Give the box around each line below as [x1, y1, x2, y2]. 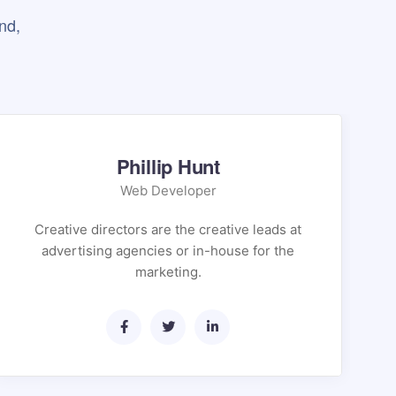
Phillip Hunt [116, 152, 220, 180]
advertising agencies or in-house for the [42, 242, 295, 259]
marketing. [134, 263, 202, 280]
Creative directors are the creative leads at [34, 221, 302, 238]
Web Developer [119, 182, 217, 199]
